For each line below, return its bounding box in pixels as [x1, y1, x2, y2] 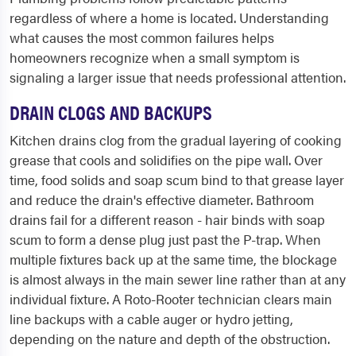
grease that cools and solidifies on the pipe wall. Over [10, 150, 323, 170]
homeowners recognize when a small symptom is [10, 48, 300, 68]
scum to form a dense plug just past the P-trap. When [10, 230, 321, 250]
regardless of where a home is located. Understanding [10, 8, 329, 28]
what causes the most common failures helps [10, 28, 274, 48]
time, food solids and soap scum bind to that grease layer [10, 170, 344, 190]
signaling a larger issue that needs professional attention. [10, 68, 346, 87]
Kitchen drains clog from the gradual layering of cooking [10, 130, 342, 150]
